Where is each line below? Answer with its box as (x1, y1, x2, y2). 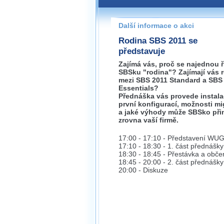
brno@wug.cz (129, 28, 208, 41)
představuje (118, 46, 165, 56)
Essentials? (118, 84, 158, 92)
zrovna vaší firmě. (118, 116, 178, 124)
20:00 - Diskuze (118, 166, 168, 174)
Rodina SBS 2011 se (118, 35, 197, 45)
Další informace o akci (118, 21, 194, 29)
